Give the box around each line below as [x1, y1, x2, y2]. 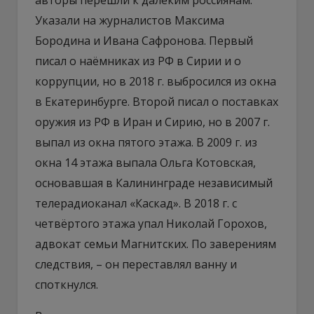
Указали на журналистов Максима [35, 12, 224, 28]
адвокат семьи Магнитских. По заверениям [35, 235, 276, 252]
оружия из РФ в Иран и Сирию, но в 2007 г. [35, 114, 270, 130]
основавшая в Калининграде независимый [35, 175, 273, 191]
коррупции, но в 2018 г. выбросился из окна [35, 73, 276, 89]
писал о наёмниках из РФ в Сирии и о [35, 53, 241, 69]
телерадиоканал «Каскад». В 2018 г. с [35, 195, 237, 211]
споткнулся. [35, 276, 98, 292]
